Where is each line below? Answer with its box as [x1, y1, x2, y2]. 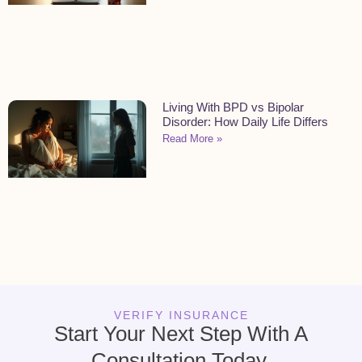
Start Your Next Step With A [54, 321, 308, 346]
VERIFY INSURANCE [113, 308, 249, 322]
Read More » [162, 132, 223, 145]
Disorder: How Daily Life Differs [162, 114, 329, 128]
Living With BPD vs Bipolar [162, 99, 305, 114]
